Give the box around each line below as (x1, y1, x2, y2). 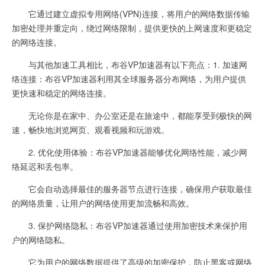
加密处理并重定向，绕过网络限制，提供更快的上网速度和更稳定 (12, 22, 252, 34)
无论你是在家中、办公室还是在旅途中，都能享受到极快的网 (12, 109, 252, 121)
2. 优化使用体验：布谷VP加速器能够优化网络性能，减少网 (12, 146, 247, 158)
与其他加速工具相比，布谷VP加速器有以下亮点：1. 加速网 (12, 59, 247, 70)
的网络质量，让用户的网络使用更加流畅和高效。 (12, 197, 194, 209)
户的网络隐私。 (12, 234, 70, 245)
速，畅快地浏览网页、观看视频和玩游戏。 (12, 124, 169, 135)
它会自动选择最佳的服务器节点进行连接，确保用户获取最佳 (12, 183, 252, 195)
